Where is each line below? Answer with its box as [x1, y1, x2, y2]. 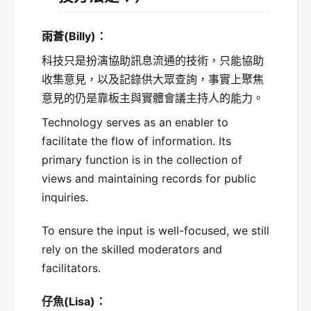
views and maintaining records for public [42, 171, 256, 186]
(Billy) [64, 29, 96, 44]
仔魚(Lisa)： [42, 294, 106, 308]
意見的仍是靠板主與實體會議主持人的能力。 [42, 91, 264, 106]
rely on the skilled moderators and [42, 242, 222, 256]
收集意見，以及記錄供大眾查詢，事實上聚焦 [42, 72, 264, 87]
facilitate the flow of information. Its [42, 134, 231, 149]
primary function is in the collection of [42, 153, 242, 167]
